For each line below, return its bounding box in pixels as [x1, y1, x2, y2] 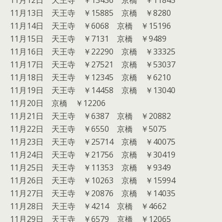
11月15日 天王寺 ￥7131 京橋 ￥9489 [10, 33, 166, 44]
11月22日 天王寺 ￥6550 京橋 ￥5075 [10, 123, 166, 134]
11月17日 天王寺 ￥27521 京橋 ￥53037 [10, 59, 175, 70]
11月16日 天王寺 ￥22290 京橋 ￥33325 [10, 46, 175, 57]
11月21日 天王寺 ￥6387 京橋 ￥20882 [10, 111, 171, 121]
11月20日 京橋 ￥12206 [10, 98, 106, 109]
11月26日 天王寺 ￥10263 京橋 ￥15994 [10, 175, 175, 186]
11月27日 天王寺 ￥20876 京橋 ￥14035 [10, 188, 175, 199]
